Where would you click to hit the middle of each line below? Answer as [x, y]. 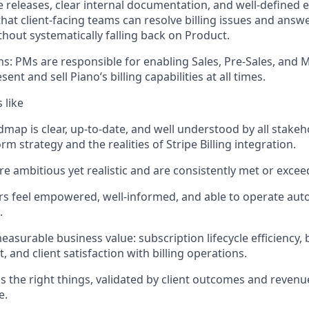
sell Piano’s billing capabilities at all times [157, 77]
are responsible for [91, 61]
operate [263, 197]
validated [120, 279]
